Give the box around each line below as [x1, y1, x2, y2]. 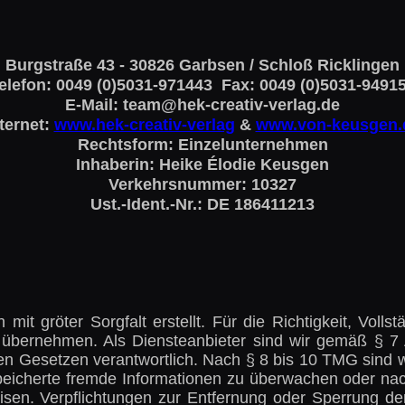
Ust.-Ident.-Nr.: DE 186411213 [90, 195, 315, 213]
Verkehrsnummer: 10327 [108, 175, 297, 193]
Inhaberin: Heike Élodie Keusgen [76, 155, 329, 174]
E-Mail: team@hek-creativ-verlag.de [65, 96, 340, 114]
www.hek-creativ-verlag [53, 116, 235, 134]
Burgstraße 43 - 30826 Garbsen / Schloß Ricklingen [5, 56, 400, 74]
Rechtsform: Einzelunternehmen [77, 136, 328, 154]
